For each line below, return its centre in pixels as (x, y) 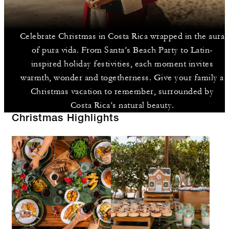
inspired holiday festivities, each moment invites (122, 64)
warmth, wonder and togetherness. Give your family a (122, 78)
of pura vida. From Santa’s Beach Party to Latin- (122, 50)
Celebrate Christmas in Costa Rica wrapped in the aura (122, 36)
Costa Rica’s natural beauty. (122, 105)
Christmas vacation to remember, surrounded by (122, 91)
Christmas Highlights (65, 119)
